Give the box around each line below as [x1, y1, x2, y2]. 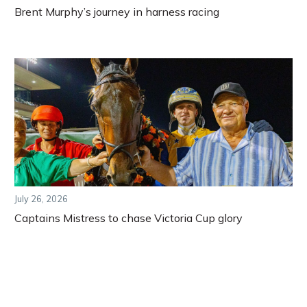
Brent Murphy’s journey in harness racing [14, 5, 219, 19]
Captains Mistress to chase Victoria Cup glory [14, 211, 243, 225]
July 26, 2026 [14, 193, 68, 205]
